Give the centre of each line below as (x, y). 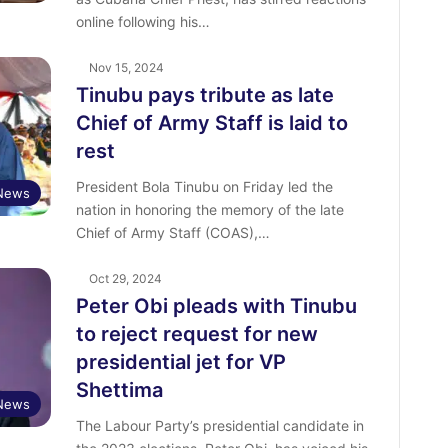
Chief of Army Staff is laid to (211, 123)
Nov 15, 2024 (126, 68)
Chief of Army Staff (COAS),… (172, 233)
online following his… (142, 22)
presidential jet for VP (180, 362)
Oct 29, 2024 (125, 279)
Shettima (119, 390)
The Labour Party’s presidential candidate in (219, 426)
